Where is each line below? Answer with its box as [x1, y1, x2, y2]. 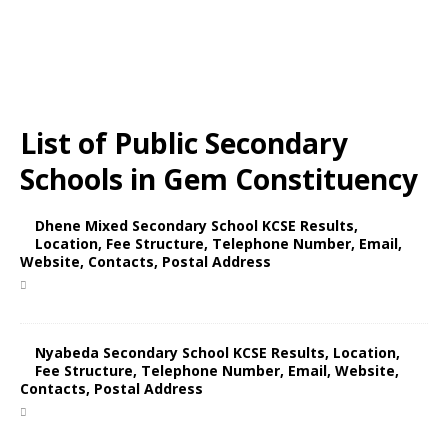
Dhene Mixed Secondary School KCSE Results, [35, 216, 358, 235]
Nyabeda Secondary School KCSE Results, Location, [35, 343, 400, 362]
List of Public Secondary [20, 124, 348, 162]
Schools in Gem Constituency [20, 160, 418, 198]
